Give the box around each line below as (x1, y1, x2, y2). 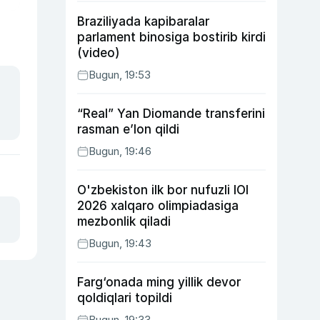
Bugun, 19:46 (89, 144, 151, 158)
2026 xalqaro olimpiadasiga (77, 199, 239, 213)
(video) (77, 46, 120, 60)
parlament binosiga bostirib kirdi (77, 30, 266, 44)
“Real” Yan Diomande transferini (77, 106, 265, 121)
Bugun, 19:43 (89, 236, 151, 250)
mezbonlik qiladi (77, 214, 171, 229)
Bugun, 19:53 (89, 68, 151, 81)
